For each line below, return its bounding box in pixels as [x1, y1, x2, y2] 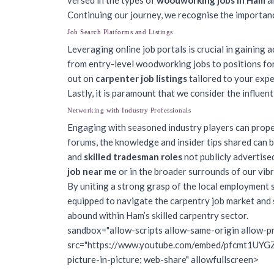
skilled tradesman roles [84, 151, 182, 162]
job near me [67, 166, 117, 177]
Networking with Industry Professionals [67, 106, 191, 114]
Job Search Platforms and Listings [67, 28, 173, 35]
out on [67, 73, 95, 84]
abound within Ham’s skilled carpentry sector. [67, 210, 248, 221]
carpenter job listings [95, 73, 187, 84]
